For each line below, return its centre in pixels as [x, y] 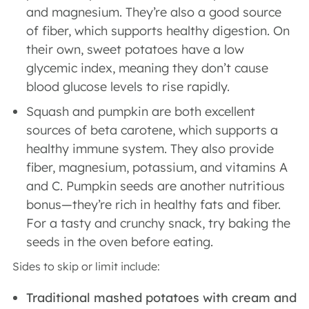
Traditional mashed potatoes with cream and [161, 298]
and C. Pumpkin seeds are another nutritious [156, 186]
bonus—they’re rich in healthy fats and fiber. [153, 205]
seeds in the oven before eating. [121, 242]
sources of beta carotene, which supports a [152, 130]
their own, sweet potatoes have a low [135, 49]
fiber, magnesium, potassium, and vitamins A [157, 167]
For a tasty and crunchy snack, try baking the [158, 223]
